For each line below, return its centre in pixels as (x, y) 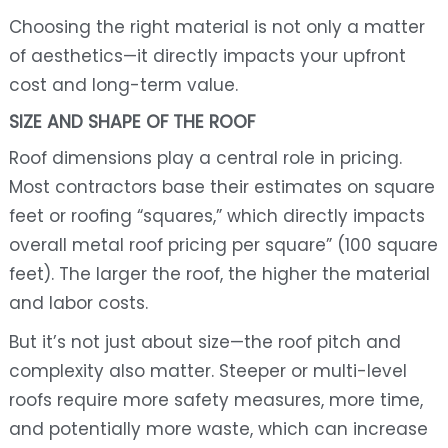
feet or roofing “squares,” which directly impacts (216, 216)
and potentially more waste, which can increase (218, 429)
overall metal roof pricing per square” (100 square (223, 245)
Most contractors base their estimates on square (221, 187)
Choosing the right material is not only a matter (216, 27)
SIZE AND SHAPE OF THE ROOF (131, 122)
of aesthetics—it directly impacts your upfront (207, 56)
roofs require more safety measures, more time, (215, 400)
